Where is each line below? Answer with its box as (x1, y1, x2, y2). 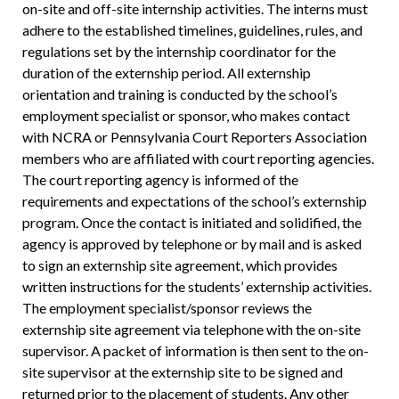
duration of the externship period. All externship (21, 64, 311, 82)
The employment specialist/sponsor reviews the (21, 299, 312, 317)
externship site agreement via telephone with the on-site (21, 321, 361, 338)
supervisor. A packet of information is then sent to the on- (21, 342, 369, 360)
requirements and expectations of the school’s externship (21, 192, 367, 210)
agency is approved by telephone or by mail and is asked (21, 235, 362, 253)
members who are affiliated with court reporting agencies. (21, 150, 374, 167)
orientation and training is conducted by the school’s (21, 85, 338, 103)
